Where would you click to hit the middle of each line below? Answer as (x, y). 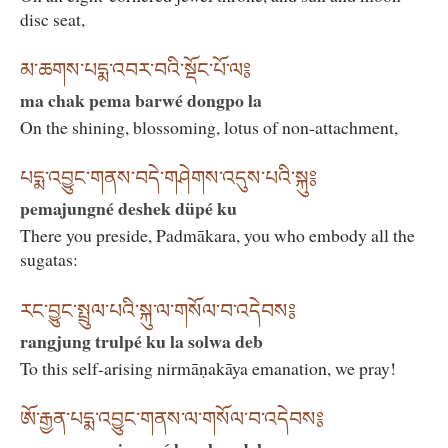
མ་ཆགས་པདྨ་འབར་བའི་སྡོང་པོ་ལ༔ (135, 69)
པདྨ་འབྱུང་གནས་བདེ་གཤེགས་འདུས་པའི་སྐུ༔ (168, 178)
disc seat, (52, 18)
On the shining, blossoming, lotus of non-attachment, (209, 126)
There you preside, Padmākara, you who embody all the (217, 235)
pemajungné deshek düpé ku (128, 208)
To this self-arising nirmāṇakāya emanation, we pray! (208, 367)
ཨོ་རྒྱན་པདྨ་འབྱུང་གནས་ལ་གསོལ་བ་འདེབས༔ (172, 418)
